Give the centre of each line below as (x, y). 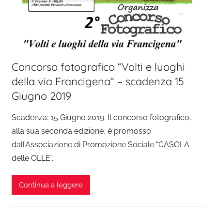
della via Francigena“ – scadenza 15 (98, 81)
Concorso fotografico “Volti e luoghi (98, 67)
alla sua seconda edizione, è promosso (81, 131)
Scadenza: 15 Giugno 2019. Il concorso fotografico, (101, 117)
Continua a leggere (51, 185)
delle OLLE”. (32, 158)
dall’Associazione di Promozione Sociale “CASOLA (101, 145)
